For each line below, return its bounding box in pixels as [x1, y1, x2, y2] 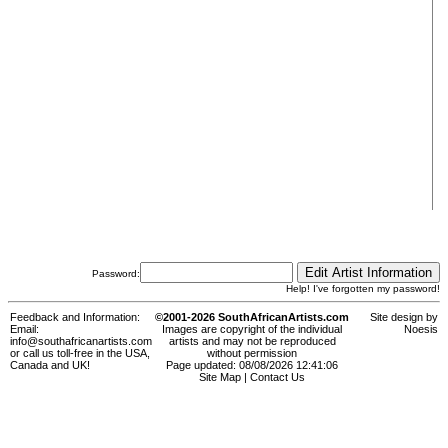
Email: [10, 323, 39, 336]
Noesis [404, 323, 438, 336]
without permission [207, 347, 297, 360]
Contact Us [250, 371, 305, 384]
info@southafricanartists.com [10, 335, 152, 348]
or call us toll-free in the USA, [10, 347, 150, 360]
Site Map [199, 371, 241, 384]
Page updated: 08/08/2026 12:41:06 [166, 359, 338, 372]
